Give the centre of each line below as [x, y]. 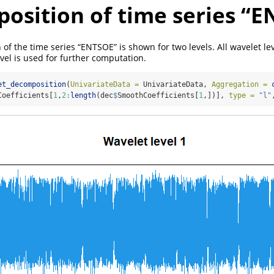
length [83, 95]
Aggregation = [239, 84]
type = [242, 95]
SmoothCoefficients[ [158, 95]
